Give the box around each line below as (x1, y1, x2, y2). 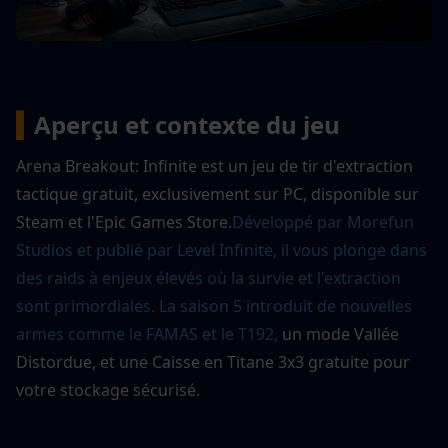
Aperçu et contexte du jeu (34, 107, 340, 141)
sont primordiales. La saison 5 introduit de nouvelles (16, 294, 412, 317)
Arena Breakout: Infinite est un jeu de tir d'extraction (16, 154, 413, 177)
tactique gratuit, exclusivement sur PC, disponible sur (16, 182, 419, 205)
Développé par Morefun (232, 210, 414, 233)
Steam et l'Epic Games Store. (16, 210, 232, 233)
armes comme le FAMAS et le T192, (16, 322, 278, 345)
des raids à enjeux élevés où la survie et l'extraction (16, 266, 401, 289)
